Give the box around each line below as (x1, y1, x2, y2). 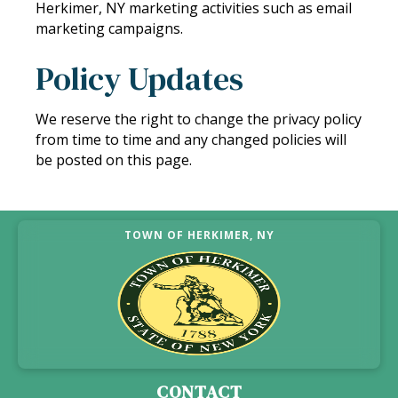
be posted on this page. (36, 149, 192, 170)
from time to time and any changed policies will (36, 129, 346, 149)
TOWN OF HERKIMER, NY (123, 227, 275, 243)
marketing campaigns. (36, 18, 183, 38)
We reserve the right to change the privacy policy (36, 108, 362, 129)
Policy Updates (36, 56, 243, 100)
